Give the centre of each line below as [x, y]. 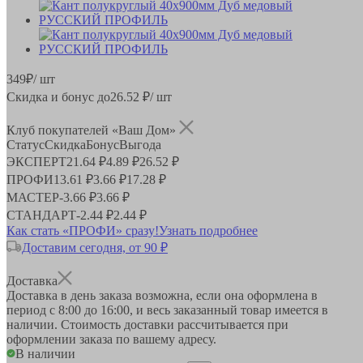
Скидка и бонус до [58, 96]
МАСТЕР [33, 197]
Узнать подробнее [208, 230]
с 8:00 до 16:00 [90, 310]
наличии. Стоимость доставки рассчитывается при [147, 324]
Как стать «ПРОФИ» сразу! [83, 230]
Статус [26, 144]
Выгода [140, 144]
